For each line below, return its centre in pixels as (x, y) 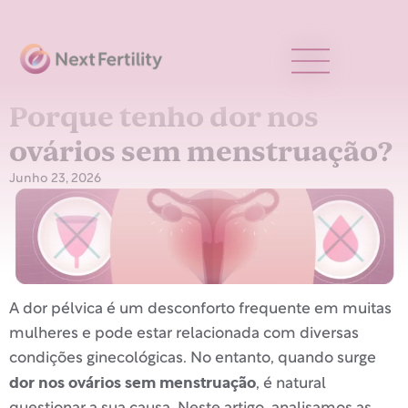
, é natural (291, 384)
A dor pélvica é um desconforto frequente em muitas (200, 310)
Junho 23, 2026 (55, 179)
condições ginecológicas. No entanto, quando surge (193, 359)
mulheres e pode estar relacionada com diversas (184, 334)
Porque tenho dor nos (164, 117)
